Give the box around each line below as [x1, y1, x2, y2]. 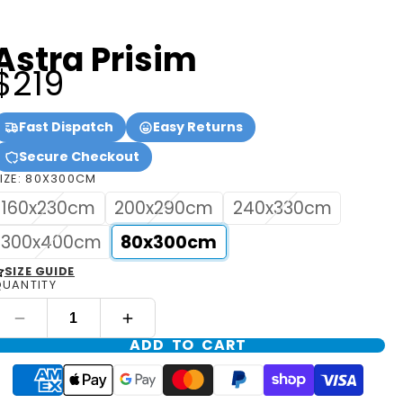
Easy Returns [152, 118, 243, 137]
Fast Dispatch [18, 118, 113, 137]
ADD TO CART [130, 335, 247, 356]
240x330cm [232, 195, 332, 220]
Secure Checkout [18, 148, 139, 166]
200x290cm [114, 195, 214, 220]
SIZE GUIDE [4, 264, 76, 280]
